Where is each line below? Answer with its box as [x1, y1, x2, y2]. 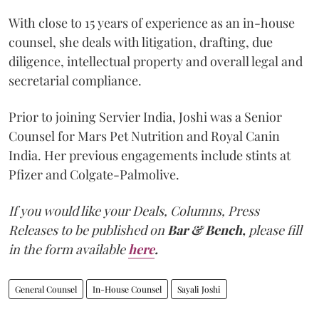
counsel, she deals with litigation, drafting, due [9, 33, 273, 51]
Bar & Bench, [164, 221, 249, 239]
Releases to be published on [9, 221, 164, 239]
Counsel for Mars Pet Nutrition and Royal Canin [9, 127, 280, 145]
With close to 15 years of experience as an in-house [9, 14, 295, 31]
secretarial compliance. [9, 71, 142, 89]
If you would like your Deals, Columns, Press [9, 202, 259, 219]
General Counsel [15, 283, 77, 295]
